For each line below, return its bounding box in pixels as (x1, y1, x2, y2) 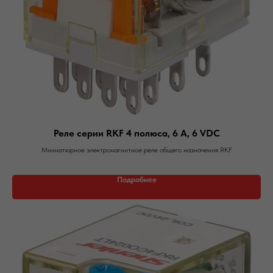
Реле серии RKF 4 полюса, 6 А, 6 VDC (53, 127, 220, 139)
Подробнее (116, 175, 157, 184)
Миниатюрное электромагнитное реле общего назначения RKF (41, 146, 232, 154)
